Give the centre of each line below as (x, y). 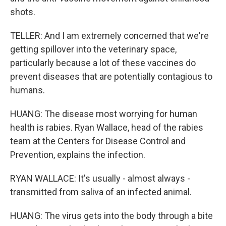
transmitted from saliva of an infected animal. (101, 192)
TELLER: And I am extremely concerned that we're (109, 36)
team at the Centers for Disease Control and (98, 141)
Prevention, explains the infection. (78, 155)
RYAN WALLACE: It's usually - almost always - (100, 178)
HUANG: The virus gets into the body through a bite (111, 216)
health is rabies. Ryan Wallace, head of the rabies (107, 127)
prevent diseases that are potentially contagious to (111, 76)
